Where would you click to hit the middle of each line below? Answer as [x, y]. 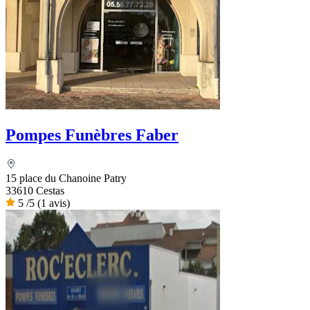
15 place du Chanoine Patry [66, 178]
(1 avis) [54, 203]
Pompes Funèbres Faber [92, 135]
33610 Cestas [35, 190]
